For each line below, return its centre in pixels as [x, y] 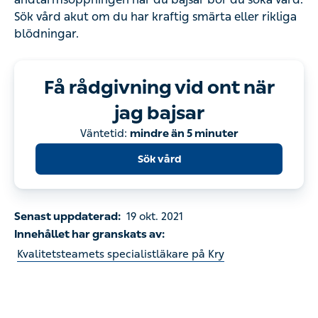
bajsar [159, 16]
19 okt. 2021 [146, 122]
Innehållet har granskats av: [83, 142]
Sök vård [159, 62]
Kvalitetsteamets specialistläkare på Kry [110, 165]
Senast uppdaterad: [64, 122]
